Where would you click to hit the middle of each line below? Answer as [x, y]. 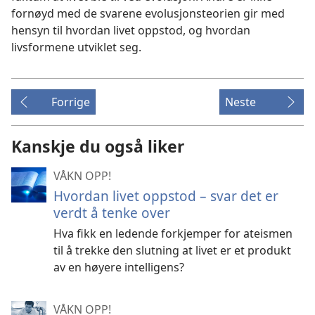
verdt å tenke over [112, 213]
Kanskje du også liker [98, 147]
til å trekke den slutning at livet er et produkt [172, 251]
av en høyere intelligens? [119, 268]
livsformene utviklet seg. [76, 47]
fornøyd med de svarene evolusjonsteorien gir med [148, 14]
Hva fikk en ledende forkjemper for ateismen [173, 234]
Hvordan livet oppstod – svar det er [166, 196]
